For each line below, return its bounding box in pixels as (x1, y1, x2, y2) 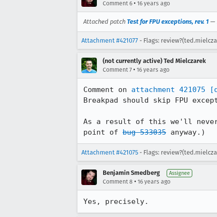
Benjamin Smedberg (103, 169, 160, 176)
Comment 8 (103, 178, 133, 185)
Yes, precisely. (83, 197, 149, 206)
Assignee (169, 170, 190, 176)
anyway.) (166, 128, 205, 137)
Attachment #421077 (81, 37, 138, 44)
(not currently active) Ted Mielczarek (103, 57, 206, 64)
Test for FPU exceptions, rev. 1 (127, 18, 209, 25)
